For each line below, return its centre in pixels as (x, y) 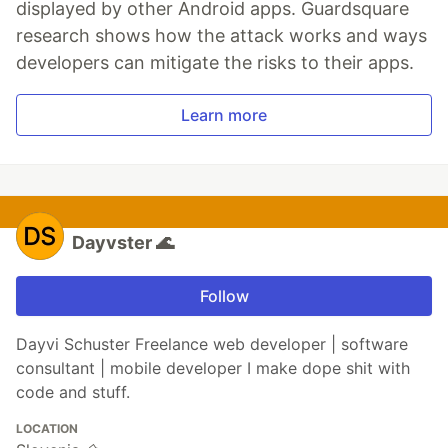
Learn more (224, 115)
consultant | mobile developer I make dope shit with (213, 368)
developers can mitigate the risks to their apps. (215, 62)
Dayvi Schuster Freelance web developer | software (212, 344)
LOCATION (47, 428)
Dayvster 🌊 (123, 242)
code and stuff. (73, 392)
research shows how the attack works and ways (221, 35)
